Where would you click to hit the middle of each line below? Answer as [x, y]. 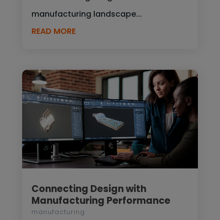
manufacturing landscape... [86, 14]
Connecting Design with [89, 189]
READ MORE [53, 31]
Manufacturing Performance [101, 200]
